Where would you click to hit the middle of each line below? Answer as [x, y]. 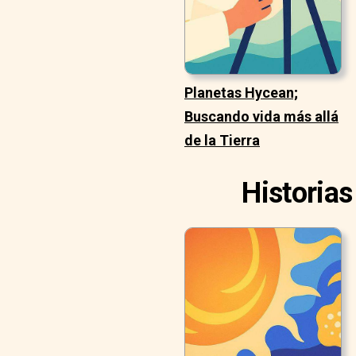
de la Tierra [222, 141]
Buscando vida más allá [261, 117]
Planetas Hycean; [241, 93]
